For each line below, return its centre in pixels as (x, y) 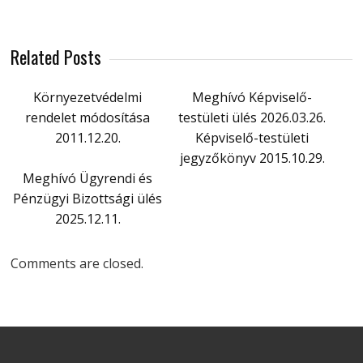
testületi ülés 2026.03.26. (252, 117)
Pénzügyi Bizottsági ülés (88, 198)
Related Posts (56, 56)
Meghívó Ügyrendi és (88, 178)
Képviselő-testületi (252, 137)
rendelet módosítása (88, 117)
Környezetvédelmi (88, 97)
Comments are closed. (77, 263)
